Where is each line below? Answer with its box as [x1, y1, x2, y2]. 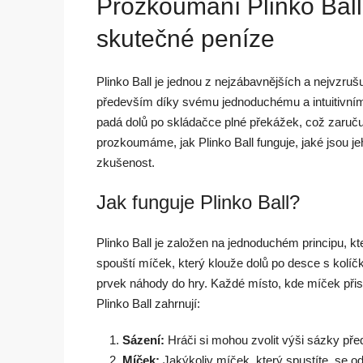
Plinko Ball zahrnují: [96, 296, 200, 310]
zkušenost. [96, 155, 155, 169]
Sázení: [122, 332, 164, 347]
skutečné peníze [96, 24, 275, 52]
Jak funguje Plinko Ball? [96, 190, 300, 213]
